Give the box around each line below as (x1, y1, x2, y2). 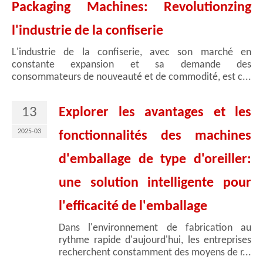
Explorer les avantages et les (59, 106, 251, 120)
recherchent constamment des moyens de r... (59, 247, 251, 259)
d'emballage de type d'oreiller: (59, 153, 251, 167)
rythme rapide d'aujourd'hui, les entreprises (59, 235, 251, 247)
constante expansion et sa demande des (12, 59, 251, 71)
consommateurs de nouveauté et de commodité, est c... (12, 72, 251, 83)
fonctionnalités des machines (59, 129, 251, 144)
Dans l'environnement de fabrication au (59, 222, 251, 234)
